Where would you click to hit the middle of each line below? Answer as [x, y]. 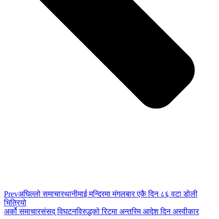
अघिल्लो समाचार [41, 194]
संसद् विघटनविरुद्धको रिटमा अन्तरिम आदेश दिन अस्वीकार [120, 211]
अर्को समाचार [22, 211]
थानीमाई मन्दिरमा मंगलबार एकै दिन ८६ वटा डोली [131, 194]
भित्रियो [15, 202]
